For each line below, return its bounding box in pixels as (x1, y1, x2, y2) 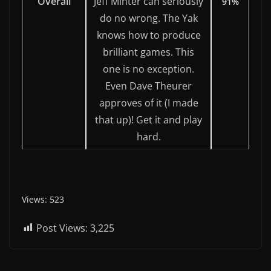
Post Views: (36, 221, 88, 235)
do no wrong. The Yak (99, 11, 198, 25)
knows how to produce (96, 28, 201, 42)
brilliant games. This (103, 45, 194, 59)
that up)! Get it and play (95, 113, 202, 126)
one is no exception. (103, 62, 194, 76)
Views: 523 (22, 193, 64, 205)
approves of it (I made (99, 96, 198, 109)
